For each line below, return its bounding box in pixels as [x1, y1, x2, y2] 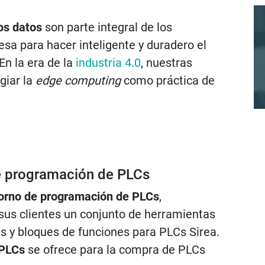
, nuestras [141, 56, 192, 70]
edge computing [35, 73, 121, 88]
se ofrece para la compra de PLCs [25, 243, 205, 257]
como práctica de [121, 73, 215, 88]
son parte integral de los [42, 20, 172, 34]
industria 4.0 [76, 56, 141, 70]
